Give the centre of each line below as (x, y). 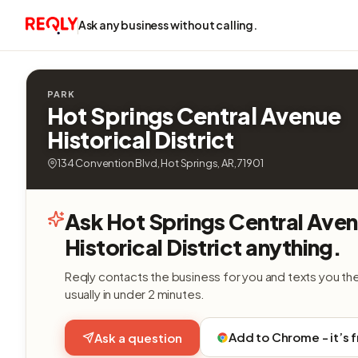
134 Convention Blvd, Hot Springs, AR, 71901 (161, 163)
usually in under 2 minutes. (135, 294)
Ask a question (138, 337)
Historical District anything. (203, 247)
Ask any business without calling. (167, 25)
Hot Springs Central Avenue (194, 115)
